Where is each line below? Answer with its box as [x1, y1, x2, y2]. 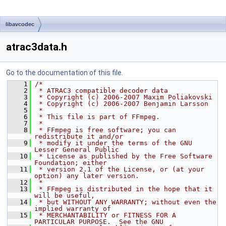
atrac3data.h [6, 41, 67, 53]
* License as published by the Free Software [35, 152, 212, 160]
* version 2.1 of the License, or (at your [35, 165, 204, 173]
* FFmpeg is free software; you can [35, 126, 176, 134]
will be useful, [34, 192, 95, 199]
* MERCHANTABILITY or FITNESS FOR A [35, 211, 176, 219]
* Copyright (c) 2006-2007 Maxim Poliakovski [35, 93, 212, 101]
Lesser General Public [34, 146, 119, 153]
